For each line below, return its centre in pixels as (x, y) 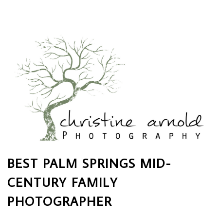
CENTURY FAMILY (63, 182)
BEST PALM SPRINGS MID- (89, 163)
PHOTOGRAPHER (60, 201)
